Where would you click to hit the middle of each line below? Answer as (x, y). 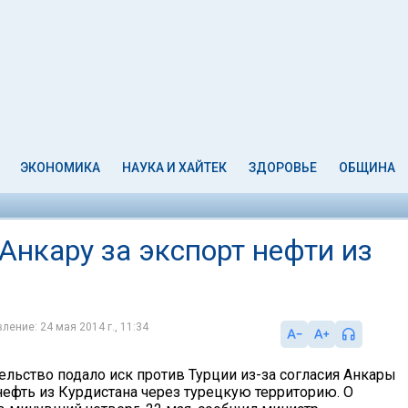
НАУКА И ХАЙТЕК (175, 168)
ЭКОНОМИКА (61, 168)
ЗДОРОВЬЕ (282, 168)
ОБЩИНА (367, 168)
